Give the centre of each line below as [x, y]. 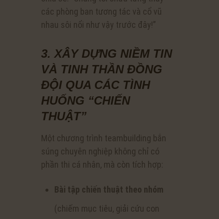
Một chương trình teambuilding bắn [104, 138]
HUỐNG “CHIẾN [86, 101]
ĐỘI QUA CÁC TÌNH [96, 85]
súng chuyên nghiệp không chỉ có [100, 151]
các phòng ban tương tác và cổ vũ [101, 12]
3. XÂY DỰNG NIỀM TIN [107, 54]
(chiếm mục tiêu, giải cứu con [107, 208]
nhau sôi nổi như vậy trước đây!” [99, 25]
